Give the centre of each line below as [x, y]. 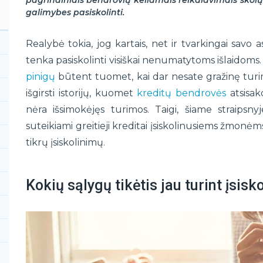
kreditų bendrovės [182, 93]
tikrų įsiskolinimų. [65, 142]
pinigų [41, 76]
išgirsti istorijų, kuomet [82, 93]
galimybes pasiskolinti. [75, 12]
